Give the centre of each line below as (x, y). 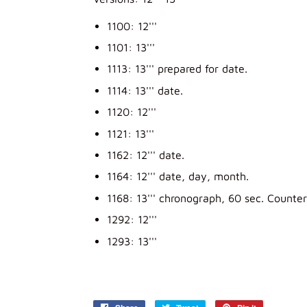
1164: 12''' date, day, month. (178, 176)
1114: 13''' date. (145, 90)
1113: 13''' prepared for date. (177, 69)
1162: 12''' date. (146, 155)
